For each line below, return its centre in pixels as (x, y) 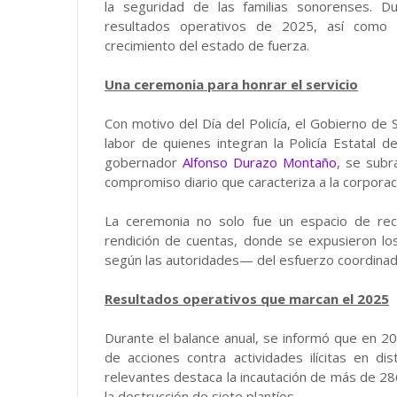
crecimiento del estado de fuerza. (207, 45)
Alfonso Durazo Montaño (259, 162)
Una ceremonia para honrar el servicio (231, 84)
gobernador (144, 162)
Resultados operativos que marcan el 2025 (247, 299)
